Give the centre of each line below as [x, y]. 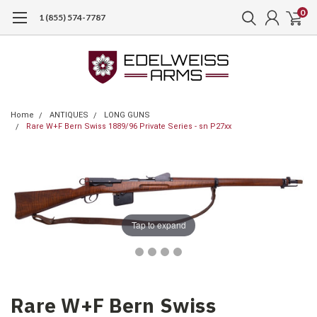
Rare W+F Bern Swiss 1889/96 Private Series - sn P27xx [129, 126]
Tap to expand [158, 225]
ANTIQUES [69, 115]
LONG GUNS [127, 115]
